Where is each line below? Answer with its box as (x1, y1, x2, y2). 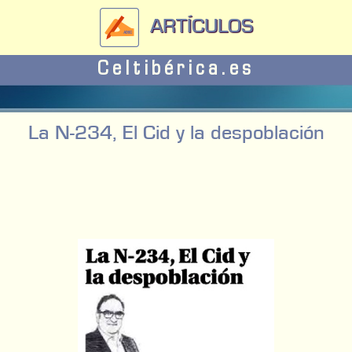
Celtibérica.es (97, 60, 255, 79)
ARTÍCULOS (138, 13, 253, 37)
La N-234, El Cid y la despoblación (27, 119, 324, 144)
